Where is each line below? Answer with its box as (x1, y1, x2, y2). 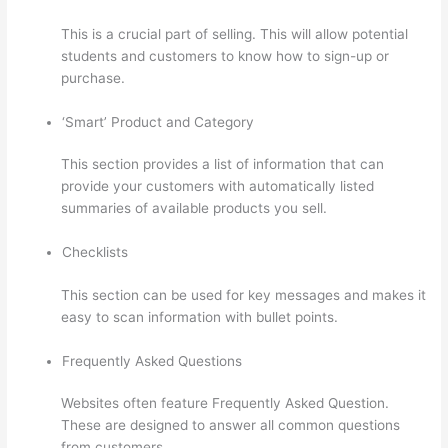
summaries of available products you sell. (61, 200, 328, 217)
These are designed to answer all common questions (61, 417, 401, 434)
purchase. (61, 69, 126, 86)
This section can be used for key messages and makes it (61, 286, 427, 303)
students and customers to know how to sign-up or (61, 47, 390, 64)
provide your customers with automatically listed (61, 178, 375, 195)
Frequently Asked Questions (62, 352, 243, 369)
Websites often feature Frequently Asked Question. (61, 395, 390, 412)
